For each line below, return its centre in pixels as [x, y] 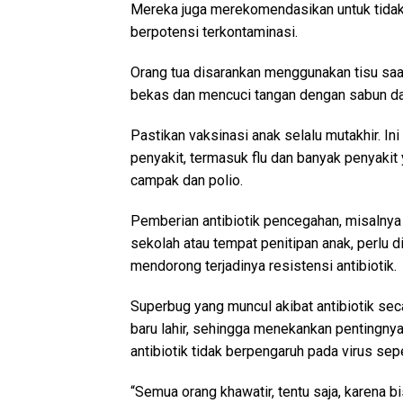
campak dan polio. [187, 181]
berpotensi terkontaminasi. [214, 32]
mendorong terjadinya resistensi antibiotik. [264, 266]
